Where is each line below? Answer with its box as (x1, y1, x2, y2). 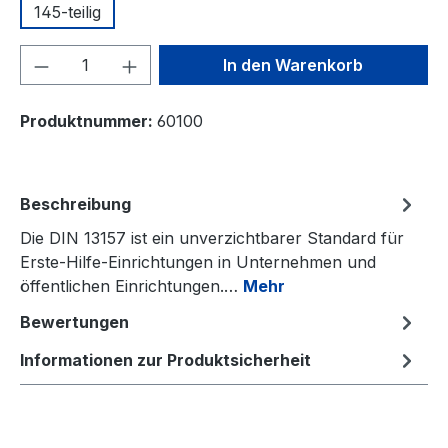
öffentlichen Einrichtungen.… (20, 276, 243, 297)
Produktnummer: (20, 111, 157, 132)
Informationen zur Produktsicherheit (20, 350, 311, 371)
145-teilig (34, 2, 101, 23)
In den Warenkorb (223, 55, 364, 76)
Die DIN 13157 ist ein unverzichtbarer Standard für (20, 228, 404, 249)
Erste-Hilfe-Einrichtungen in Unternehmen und (20, 252, 376, 273)
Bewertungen (20, 312, 129, 333)
